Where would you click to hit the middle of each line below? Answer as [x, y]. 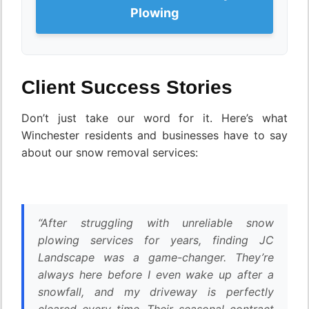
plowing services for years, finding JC [156, 240]
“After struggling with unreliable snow [156, 223]
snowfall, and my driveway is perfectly [156, 292]
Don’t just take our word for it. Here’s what [154, 118]
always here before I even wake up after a [156, 275]
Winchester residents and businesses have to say [154, 136]
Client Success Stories [127, 88]
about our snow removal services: [110, 153]
